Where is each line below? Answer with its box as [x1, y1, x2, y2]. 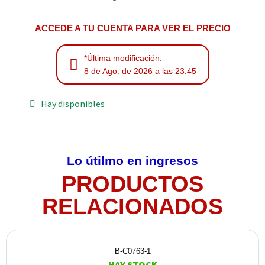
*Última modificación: [83, 53, 162, 63]
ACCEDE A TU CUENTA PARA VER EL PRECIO [34, 23, 231, 34]
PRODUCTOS [62, 172, 203, 197]
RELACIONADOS [42, 194, 223, 219]
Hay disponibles [40, 98, 105, 110]
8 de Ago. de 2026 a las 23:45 [83, 66, 196, 76]
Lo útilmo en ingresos [67, 154, 198, 168]
